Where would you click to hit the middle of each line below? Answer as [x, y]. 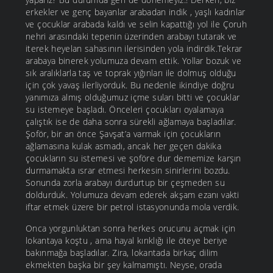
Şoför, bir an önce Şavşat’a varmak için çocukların [123, 134]
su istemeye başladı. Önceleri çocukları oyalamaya [125, 110]
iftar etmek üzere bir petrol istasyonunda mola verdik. [133, 207]
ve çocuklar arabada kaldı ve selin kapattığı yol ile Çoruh [136, 24]
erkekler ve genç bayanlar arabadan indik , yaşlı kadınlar [136, 12]
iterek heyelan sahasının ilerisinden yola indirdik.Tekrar [134, 49]
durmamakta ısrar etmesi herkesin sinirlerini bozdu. [128, 171]
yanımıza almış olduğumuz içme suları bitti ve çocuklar [133, 97]
